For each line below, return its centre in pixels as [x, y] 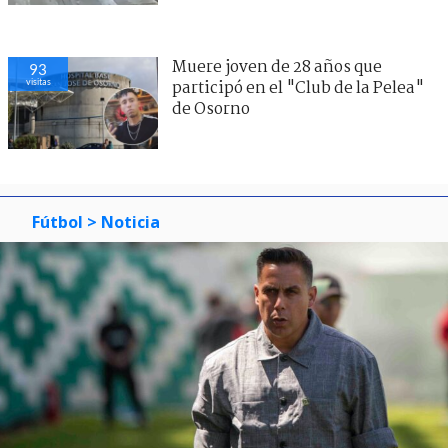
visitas [38, 81]
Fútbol [57, 221]
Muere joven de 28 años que [277, 67]
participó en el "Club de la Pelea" [298, 88]
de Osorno [211, 109]
